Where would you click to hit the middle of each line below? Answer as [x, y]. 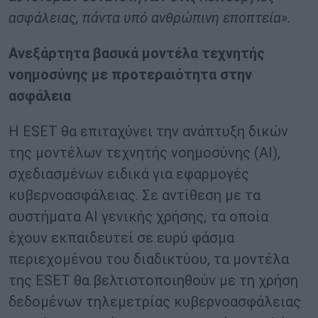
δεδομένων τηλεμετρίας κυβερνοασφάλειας [155, 302]
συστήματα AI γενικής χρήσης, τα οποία [138, 217]
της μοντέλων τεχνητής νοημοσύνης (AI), [144, 153]
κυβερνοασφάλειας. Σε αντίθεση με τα [135, 196]
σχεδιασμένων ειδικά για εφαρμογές [129, 174]
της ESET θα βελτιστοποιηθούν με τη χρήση [153, 281]
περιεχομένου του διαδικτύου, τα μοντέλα [149, 259]
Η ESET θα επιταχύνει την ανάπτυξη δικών [148, 132]
